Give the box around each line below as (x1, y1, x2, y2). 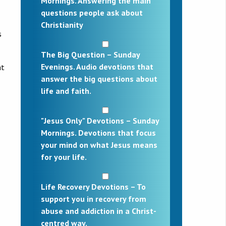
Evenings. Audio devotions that (41, 61, 153, 72)
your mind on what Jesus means (41, 139, 157, 150)
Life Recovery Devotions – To (41, 181, 146, 192)
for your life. (41, 151, 87, 162)
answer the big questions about (41, 73, 157, 84)
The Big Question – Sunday (41, 49, 140, 60)
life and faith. (41, 85, 91, 96)
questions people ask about (41, 7, 143, 18)
